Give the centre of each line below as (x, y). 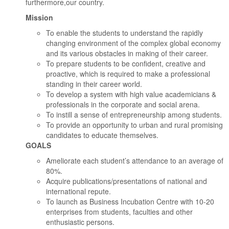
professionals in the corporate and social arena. (123, 105)
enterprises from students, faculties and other (119, 212)
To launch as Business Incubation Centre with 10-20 (130, 202)
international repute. (82, 191)
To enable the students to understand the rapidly (124, 33)
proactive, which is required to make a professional (128, 74)
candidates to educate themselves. (102, 135)
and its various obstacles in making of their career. (127, 53)
